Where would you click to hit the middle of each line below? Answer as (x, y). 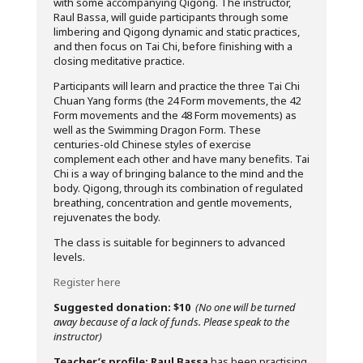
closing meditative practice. (119, 61)
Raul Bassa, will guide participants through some (171, 17)
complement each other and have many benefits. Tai (181, 159)
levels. (69, 257)
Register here (88, 282)
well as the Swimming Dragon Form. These (157, 130)
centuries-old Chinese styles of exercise (152, 144)
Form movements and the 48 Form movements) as (175, 115)
